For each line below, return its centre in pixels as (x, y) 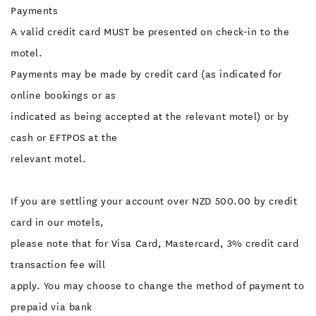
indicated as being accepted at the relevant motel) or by (150, 116)
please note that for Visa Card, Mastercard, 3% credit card (155, 243)
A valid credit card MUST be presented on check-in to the (150, 32)
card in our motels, (57, 222)
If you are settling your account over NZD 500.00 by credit (154, 201)
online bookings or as (63, 95)
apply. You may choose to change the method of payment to (158, 286)
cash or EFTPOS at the (64, 138)
